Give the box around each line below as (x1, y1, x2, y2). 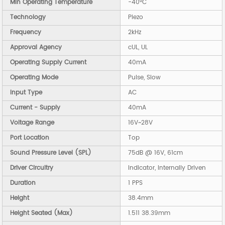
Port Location (10, 133, 50, 143)
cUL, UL (128, 43, 148, 53)
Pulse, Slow (128, 73, 161, 83)
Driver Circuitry (10, 163, 54, 173)
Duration (10, 178, 36, 188)
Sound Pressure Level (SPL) (10, 148, 92, 158)
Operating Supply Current (10, 58, 87, 68)
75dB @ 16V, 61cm (128, 148, 183, 158)
